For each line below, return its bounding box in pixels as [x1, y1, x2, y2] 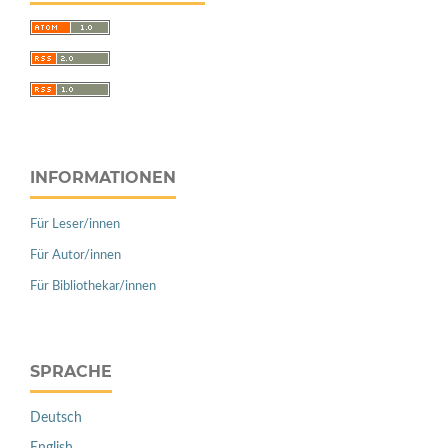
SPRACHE [30, 362, 112, 382]
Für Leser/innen [30, 218, 120, 232]
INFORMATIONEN [30, 168, 176, 188]
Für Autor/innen [30, 249, 121, 263]
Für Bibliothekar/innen [30, 280, 156, 294]
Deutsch [30, 411, 82, 426]
